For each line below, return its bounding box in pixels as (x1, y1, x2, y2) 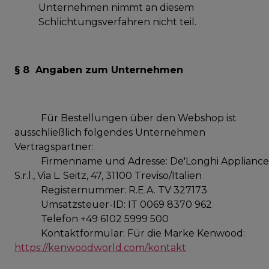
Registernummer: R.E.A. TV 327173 (14, 184, 207, 196)
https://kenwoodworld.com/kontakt (14, 241, 186, 253)
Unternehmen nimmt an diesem (38, 1, 194, 13)
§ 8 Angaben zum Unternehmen (14, 64, 183, 76)
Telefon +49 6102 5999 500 (14, 213, 169, 225)
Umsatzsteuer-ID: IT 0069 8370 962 (14, 198, 212, 210)
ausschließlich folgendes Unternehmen (14, 126, 205, 138)
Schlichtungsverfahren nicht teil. (38, 16, 196, 28)
